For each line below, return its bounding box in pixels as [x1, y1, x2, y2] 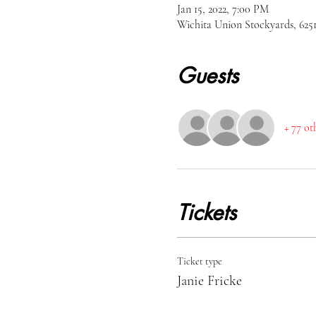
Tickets [176, 198, 236, 226]
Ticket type [176, 255, 222, 267]
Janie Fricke [176, 272, 242, 289]
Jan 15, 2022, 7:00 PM [176, 2, 269, 16]
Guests [176, 61, 238, 90]
